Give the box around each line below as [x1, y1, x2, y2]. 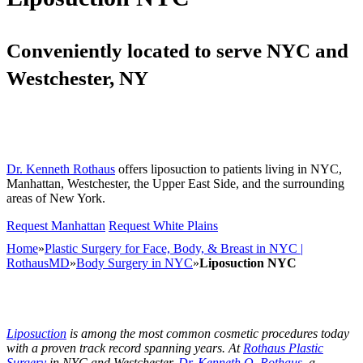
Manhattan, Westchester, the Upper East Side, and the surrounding [6, 176, 344, 190]
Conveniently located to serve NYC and [6, 39, 348, 62]
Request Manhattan [6, 218, 105, 233]
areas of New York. [6, 190, 105, 205]
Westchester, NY [6, 66, 148, 89]
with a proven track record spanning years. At [6, 341, 243, 356]
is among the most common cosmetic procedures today [66, 327, 349, 341]
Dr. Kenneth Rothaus [6, 161, 115, 176]
